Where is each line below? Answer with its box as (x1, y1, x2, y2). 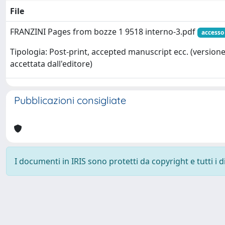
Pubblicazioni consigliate (14, 94, 126, 106)
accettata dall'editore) (10, 58, 92, 70)
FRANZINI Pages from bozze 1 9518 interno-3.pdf (10, 26, 197, 37)
